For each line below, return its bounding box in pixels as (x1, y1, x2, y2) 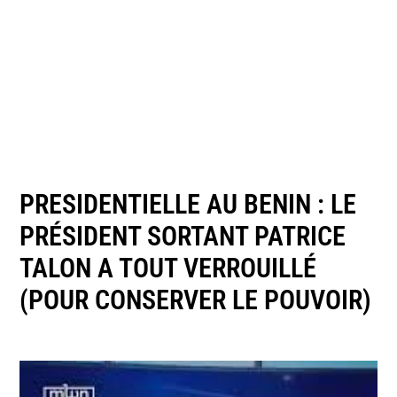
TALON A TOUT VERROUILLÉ (19, 252, 317, 284)
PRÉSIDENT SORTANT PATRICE (19, 220, 346, 252)
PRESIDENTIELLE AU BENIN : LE (19, 188, 357, 220)
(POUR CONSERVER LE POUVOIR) (19, 284, 372, 315)
